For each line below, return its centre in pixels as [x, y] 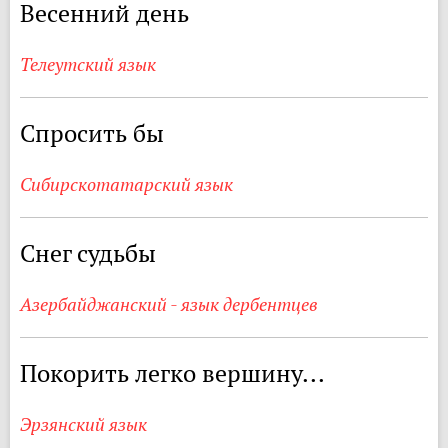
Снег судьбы [88, 253]
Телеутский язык [88, 64]
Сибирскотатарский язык [126, 184]
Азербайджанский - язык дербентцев [169, 304]
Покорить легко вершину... [172, 373]
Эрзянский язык [83, 424]
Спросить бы [92, 133]
